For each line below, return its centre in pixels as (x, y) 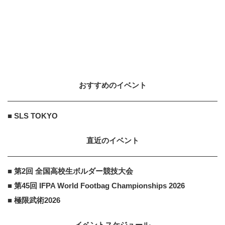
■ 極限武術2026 (34, 200)
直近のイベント (113, 140)
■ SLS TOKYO (33, 116)
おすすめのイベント (113, 85)
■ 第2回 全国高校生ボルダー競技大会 (70, 171)
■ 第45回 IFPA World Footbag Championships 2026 (96, 185)
